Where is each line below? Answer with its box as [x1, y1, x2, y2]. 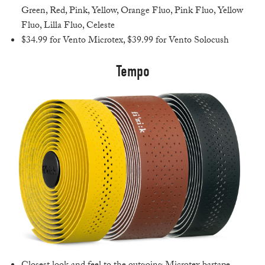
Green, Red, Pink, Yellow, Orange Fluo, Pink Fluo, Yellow [21, 4, 244, 20]
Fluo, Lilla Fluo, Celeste [21, 18, 115, 35]
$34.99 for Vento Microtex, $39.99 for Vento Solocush [21, 33, 230, 50]
